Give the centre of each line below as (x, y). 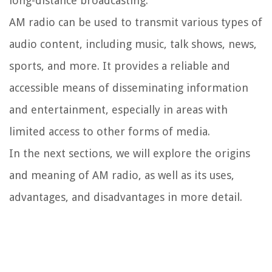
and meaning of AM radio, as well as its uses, (122, 175)
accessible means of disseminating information (129, 88)
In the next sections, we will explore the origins (130, 154)
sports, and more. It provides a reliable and (120, 66)
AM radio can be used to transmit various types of (136, 22)
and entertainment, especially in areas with (118, 110)
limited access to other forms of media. (110, 132)
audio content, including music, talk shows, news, (133, 44)
